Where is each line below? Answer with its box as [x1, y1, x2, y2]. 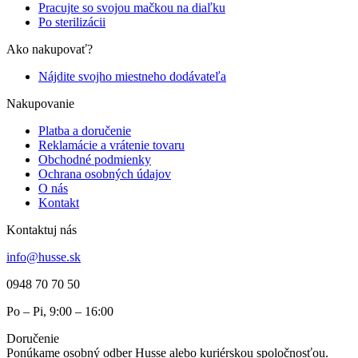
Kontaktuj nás [6, 223, 77, 237]
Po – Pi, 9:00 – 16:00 [6, 304, 113, 319]
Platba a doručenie [38, 124, 131, 138]
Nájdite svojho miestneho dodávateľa [38, 70, 226, 84]
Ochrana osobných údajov [38, 167, 171, 181]
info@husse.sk [6, 250, 81, 265]
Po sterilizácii [38, 15, 105, 30]
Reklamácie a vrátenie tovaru [38, 138, 185, 153]
